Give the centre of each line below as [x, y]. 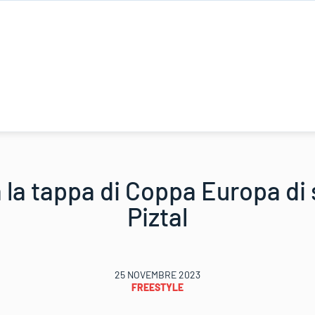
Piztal [157, 216]
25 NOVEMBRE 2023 [157, 275]
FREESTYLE [157, 287]
